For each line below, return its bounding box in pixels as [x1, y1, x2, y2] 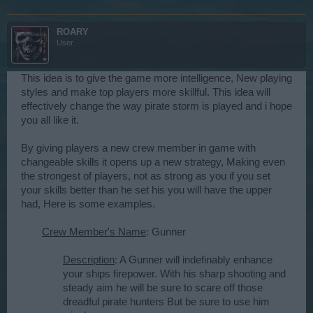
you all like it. [21, 115, 79, 126]
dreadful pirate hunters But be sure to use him [63, 296, 270, 307]
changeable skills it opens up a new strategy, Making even [21, 156, 285, 168]
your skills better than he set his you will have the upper [21, 184, 272, 196]
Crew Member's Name [42, 226, 146, 238]
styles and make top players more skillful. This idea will [21, 87, 270, 98]
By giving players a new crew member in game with [21, 143, 256, 154]
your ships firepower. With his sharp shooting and [63, 268, 286, 279]
